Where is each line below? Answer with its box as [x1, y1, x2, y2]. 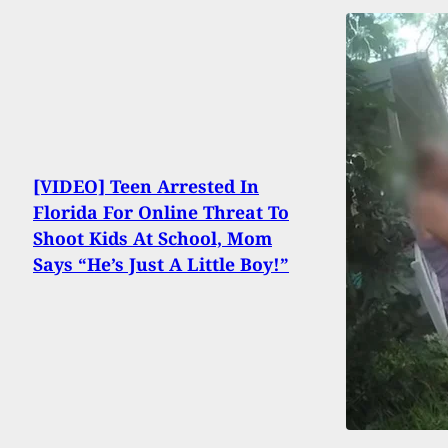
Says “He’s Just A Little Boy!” [33, 252, 289, 277]
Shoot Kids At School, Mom [33, 226, 272, 251]
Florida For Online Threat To [33, 200, 289, 225]
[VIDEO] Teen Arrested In [33, 174, 259, 199]
